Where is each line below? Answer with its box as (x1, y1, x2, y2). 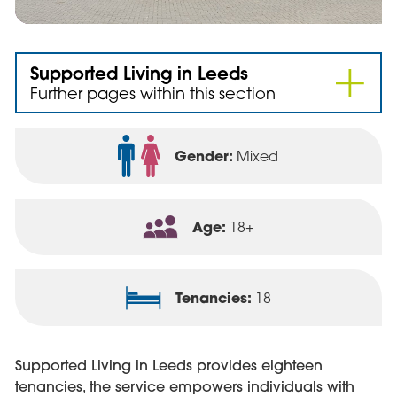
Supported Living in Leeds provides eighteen (14, 356, 323, 375)
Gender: (175, 146, 234, 166)
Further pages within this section (29, 83, 276, 104)
